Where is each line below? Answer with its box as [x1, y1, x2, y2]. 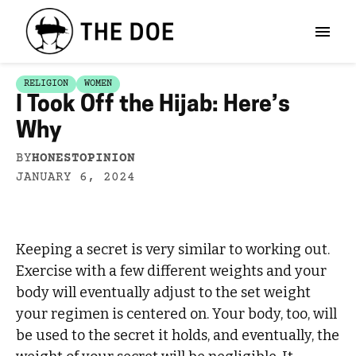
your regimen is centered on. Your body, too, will [16, 304, 338, 323]
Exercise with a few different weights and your [16, 261, 327, 280]
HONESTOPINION [32, 151, 136, 166]
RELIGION [24, 78, 69, 89]
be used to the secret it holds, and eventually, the [16, 326, 340, 344]
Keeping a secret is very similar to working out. [16, 240, 331, 258]
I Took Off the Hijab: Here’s [16, 94, 291, 117]
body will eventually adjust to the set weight [16, 283, 311, 301]
